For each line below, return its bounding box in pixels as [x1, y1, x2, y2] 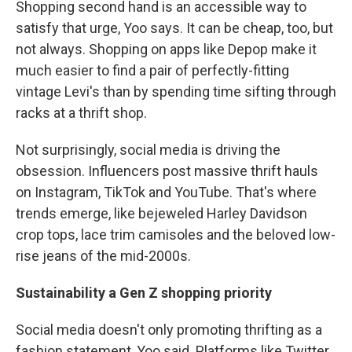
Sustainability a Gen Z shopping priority [16, 284, 272, 302]
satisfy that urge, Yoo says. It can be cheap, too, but [16, 20, 333, 37]
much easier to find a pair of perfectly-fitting [16, 62, 289, 79]
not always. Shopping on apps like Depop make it [16, 41, 317, 58]
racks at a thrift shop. [16, 104, 147, 122]
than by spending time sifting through [103, 83, 336, 101]
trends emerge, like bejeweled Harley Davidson [16, 205, 307, 222]
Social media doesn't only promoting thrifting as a [16, 321, 322, 339]
